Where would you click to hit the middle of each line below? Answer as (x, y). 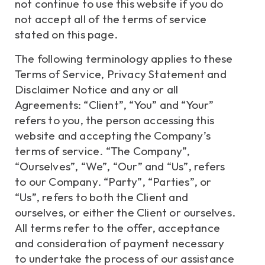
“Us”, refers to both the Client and (101, 197)
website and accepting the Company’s (113, 135)
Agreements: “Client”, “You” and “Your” (114, 104)
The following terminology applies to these (124, 58)
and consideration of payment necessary (120, 243)
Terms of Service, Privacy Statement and (121, 74)
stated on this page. (66, 35)
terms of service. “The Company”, (103, 151)
